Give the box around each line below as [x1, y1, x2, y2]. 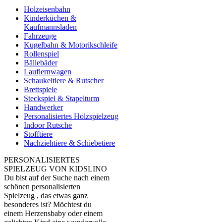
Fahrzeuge [24, 32, 56, 40]
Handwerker [24, 103, 63, 111]
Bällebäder [24, 58, 57, 67]
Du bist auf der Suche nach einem [4, 173, 110, 182]
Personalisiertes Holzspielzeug [24, 112, 118, 120]
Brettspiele [24, 85, 57, 94]
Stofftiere [24, 130, 53, 138]
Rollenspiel [24, 50, 59, 58]
